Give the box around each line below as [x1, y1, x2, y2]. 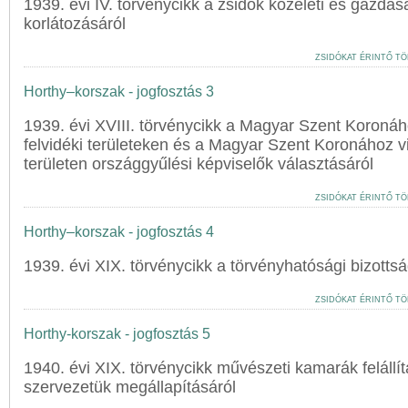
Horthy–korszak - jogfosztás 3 [24, 84, 214, 99]
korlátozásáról [24, 15, 126, 33]
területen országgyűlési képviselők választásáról [24, 155, 373, 173]
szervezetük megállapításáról [24, 378, 236, 396]
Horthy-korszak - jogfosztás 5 [24, 326, 210, 342]
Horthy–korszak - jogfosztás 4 [24, 224, 214, 240]
